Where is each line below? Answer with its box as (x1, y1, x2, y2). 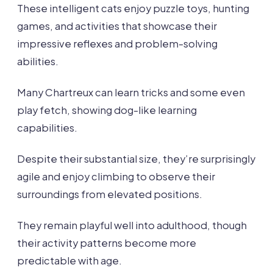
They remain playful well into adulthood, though (17, 218, 247, 232)
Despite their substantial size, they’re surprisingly (17, 152, 255, 165)
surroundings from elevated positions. (17, 187, 202, 200)
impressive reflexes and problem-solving (17, 37, 218, 50)
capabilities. (17, 121, 77, 134)
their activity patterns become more (17, 236, 196, 249)
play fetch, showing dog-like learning (17, 103, 197, 116)
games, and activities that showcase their (17, 19, 217, 32)
